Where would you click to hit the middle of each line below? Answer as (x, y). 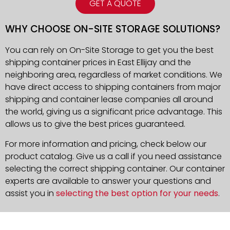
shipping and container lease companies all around (109, 100)
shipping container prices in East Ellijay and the (98, 63)
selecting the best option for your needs (137, 193)
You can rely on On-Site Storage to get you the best (109, 50)
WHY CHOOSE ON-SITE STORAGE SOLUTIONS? (113, 29)
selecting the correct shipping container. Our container (115, 168)
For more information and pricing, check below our (106, 144)
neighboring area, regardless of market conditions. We (114, 75)
